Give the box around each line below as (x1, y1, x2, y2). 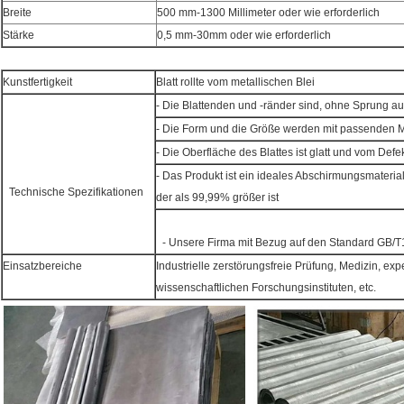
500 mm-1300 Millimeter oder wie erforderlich (157, 6, 380, 20)
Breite (3, 6, 32, 20)
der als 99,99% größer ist (156, 191, 279, 205)
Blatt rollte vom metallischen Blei (156, 76, 315, 89)
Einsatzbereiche (3, 260, 82, 273)
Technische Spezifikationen (8, 186, 143, 199)
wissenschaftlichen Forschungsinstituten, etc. (156, 281, 376, 295)
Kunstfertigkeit (3, 76, 72, 89)
